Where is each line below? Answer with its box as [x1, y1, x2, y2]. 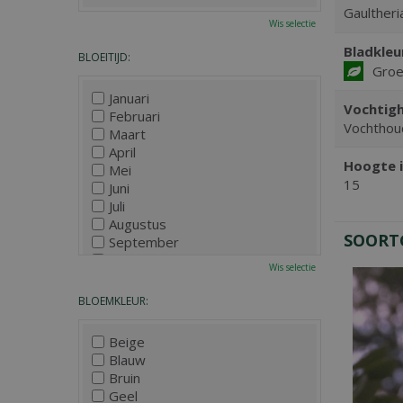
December [109, 287, 175, 305]
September [109, 233, 179, 251]
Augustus [109, 215, 166, 233]
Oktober [109, 251, 161, 269]
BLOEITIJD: [78, 49, 130, 65]
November [109, 269, 175, 287]
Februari [109, 107, 160, 125]
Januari [109, 89, 149, 107]
